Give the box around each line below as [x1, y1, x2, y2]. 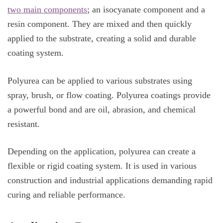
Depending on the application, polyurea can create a [7, 146, 196, 157]
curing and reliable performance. [7, 190, 125, 200]
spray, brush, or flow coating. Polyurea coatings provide [7, 90, 211, 100]
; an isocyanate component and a [87, 4, 205, 15]
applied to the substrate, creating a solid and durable [7, 33, 196, 44]
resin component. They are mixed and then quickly [7, 19, 192, 29]
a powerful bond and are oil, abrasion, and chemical [7, 104, 196, 114]
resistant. [7, 118, 40, 129]
